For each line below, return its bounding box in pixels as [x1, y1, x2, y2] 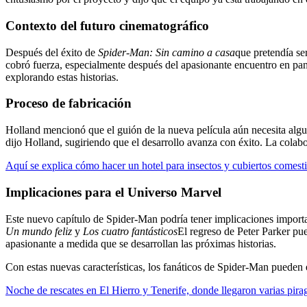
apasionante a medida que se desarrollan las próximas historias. [5, 237, 276, 249]
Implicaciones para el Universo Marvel [5, 184, 221, 199]
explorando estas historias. [5, 71, 119, 83]
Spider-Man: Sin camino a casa [98, 46, 235, 58]
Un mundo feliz [5, 225, 72, 237]
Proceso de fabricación [5, 96, 132, 111]
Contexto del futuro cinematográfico [5, 18, 209, 33]
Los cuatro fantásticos [83, 225, 177, 237]
